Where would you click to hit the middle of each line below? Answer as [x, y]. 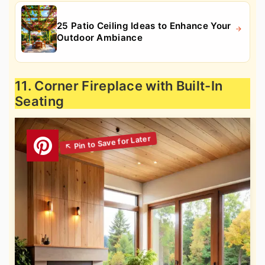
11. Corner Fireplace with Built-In [119, 86]
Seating [40, 101]
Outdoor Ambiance [100, 38]
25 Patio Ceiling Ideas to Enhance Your [144, 26]
